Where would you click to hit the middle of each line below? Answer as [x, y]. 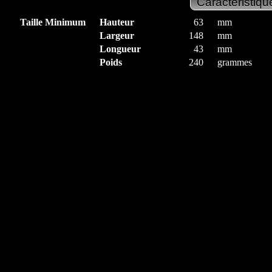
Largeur [117, 36]
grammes [235, 62]
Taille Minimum [53, 22]
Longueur [120, 49]
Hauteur [117, 22]
